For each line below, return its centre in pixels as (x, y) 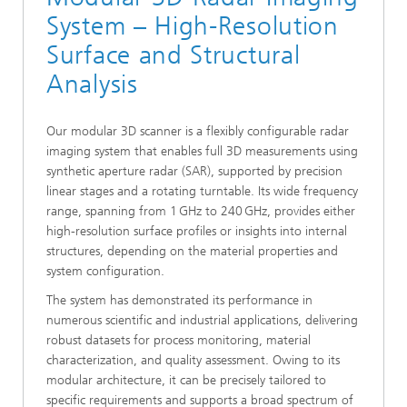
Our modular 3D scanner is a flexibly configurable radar (198, 131)
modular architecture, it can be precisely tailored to (186, 380)
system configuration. (105, 271)
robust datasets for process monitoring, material (179, 340)
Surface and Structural (174, 55)
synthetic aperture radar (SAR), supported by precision (194, 171)
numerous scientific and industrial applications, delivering (202, 320)
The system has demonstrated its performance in (179, 300)
